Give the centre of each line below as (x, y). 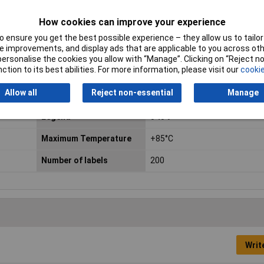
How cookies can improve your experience (132, 22)
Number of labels (74, 161)
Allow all (21, 93)
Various (164, 95)
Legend (56, 117)
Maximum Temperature (86, 139)
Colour (55, 95)
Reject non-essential (132, 93)
